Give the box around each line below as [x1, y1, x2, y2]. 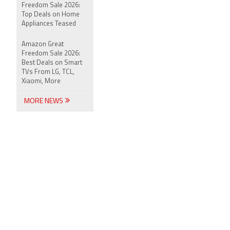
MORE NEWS [24, 98, 65, 105]
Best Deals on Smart [22, 60, 82, 66]
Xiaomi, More [22, 78, 61, 85]
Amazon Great [22, 41, 64, 48]
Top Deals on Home [22, 11, 80, 18]
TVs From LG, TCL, [22, 69, 74, 75]
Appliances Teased [22, 21, 76, 27]
